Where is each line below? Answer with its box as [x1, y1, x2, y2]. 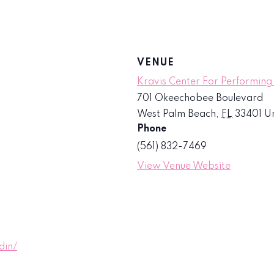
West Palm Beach [137, 109, 216, 119]
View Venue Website [137, 161, 231, 171]
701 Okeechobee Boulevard [137, 93, 263, 103]
